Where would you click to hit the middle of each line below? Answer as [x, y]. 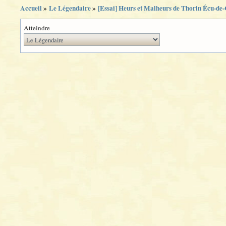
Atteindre [37, 28]
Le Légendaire [70, 8]
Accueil [31, 8]
